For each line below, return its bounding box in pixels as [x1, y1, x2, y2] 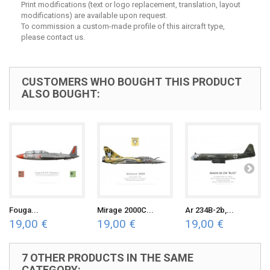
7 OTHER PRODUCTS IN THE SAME [22, 251, 193, 264]
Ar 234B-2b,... [185, 206, 234, 215]
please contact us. [21, 33, 85, 42]
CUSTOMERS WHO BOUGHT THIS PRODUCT [22, 75, 242, 88]
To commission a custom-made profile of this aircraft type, [21, 22, 225, 31]
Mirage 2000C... [97, 206, 154, 215]
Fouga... [9, 206, 39, 215]
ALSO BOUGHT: [22, 87, 100, 100]
